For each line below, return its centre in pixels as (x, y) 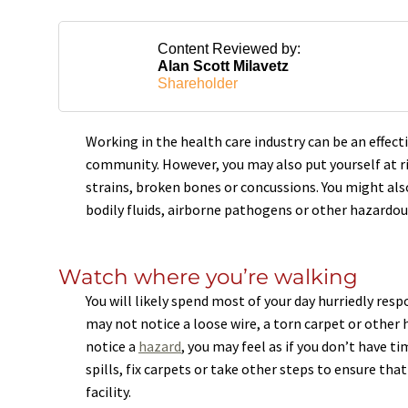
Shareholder (197, 83)
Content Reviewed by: (229, 48)
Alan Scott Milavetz (223, 66)
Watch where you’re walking (208, 276)
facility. (108, 391)
